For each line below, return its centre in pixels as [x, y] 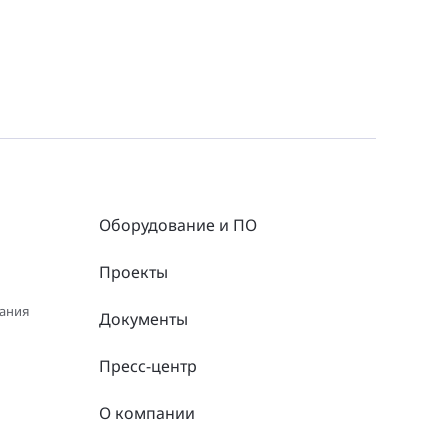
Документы [143, 319]
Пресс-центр [147, 366]
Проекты [133, 272]
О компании [146, 413]
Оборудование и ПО [177, 225]
